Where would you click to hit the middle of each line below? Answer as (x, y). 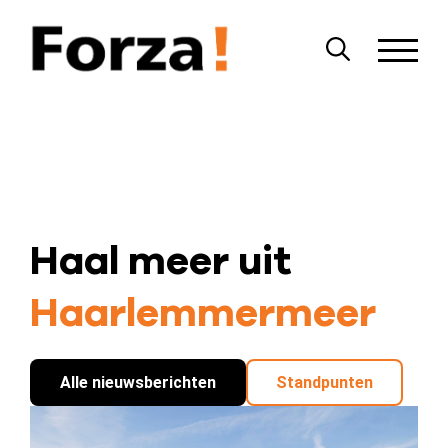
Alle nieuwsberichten (138, 382)
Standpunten (324, 382)
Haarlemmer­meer (203, 313)
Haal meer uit (160, 261)
